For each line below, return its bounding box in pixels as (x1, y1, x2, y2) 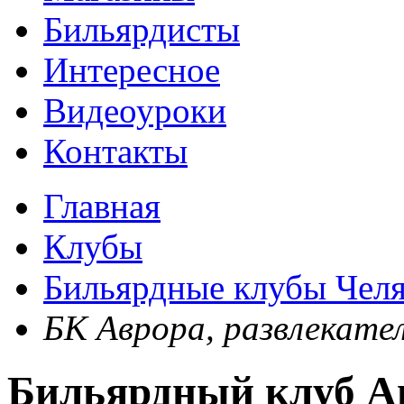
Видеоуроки (43, 90, 226, 130)
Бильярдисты (43, 9, 240, 49)
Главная (43, 186, 161, 225)
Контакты (43, 131, 188, 170)
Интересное (43, 50, 220, 89)
